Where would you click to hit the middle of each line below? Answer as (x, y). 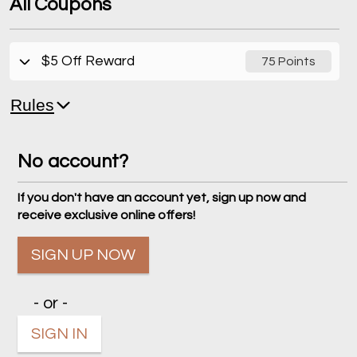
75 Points (288, 62)
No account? (73, 162)
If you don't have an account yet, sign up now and (162, 198)
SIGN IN (60, 334)
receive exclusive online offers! (107, 216)
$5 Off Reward (88, 61)
